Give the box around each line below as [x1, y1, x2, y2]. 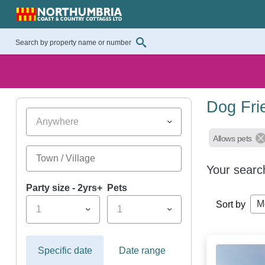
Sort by [216, 199, 246, 209]
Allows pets [213, 134, 252, 143]
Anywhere [35, 117, 79, 127]
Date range [119, 245, 166, 256]
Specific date [37, 245, 92, 256]
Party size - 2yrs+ [25, 183, 102, 193]
